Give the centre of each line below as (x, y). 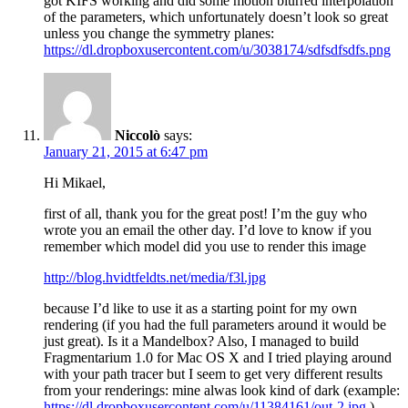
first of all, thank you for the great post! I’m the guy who (205, 214)
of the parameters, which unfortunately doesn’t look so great (216, 17)
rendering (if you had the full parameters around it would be (215, 325)
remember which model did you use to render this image (205, 247)
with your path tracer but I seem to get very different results (213, 374)
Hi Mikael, (75, 183)
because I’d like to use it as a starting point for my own (200, 309)
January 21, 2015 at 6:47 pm (126, 152)
